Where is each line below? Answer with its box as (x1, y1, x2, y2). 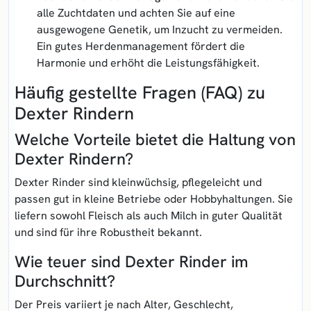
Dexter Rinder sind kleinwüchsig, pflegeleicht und (15, 174, 262, 190)
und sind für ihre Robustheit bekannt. (15, 224, 202, 239)
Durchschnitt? (15, 270, 115, 292)
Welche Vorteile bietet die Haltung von (15, 128, 296, 150)
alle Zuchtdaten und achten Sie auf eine (37, 5, 235, 20)
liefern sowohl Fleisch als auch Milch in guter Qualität (15, 208, 283, 223)
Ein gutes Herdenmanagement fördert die (37, 38, 245, 53)
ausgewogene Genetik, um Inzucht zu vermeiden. (37, 22, 283, 37)
